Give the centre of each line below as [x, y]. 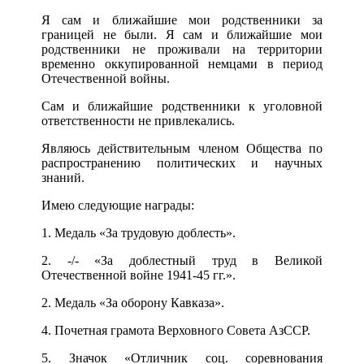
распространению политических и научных [182, 163]
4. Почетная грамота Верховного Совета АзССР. [176, 331]
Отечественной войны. [106, 79]
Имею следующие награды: [118, 206]
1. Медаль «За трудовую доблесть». [139, 233]
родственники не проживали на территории [182, 50]
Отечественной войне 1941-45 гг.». [139, 275]
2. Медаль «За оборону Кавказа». [133, 303]
